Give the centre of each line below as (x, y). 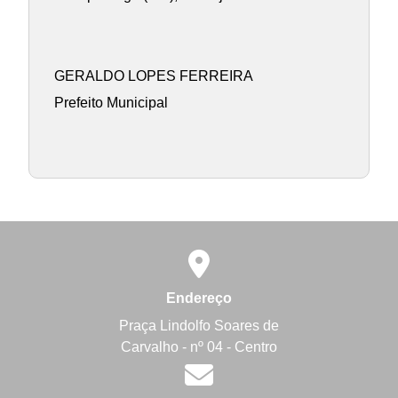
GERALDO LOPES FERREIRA (153, 76)
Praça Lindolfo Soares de (199, 325)
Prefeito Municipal (111, 103)
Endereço (199, 298)
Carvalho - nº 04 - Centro (199, 346)
